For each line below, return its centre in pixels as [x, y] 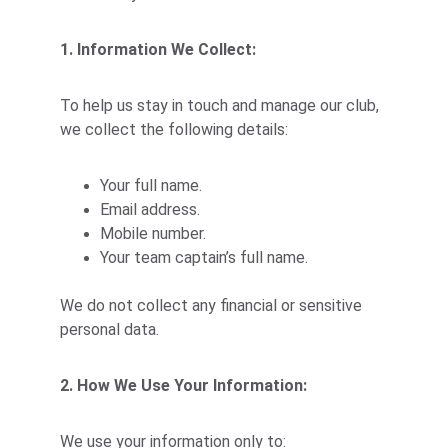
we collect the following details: [174, 129]
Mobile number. [153, 233]
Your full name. [151, 185]
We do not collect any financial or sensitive [213, 305]
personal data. [109, 329]
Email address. [150, 209]
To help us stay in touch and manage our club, [221, 105]
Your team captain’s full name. [204, 257]
